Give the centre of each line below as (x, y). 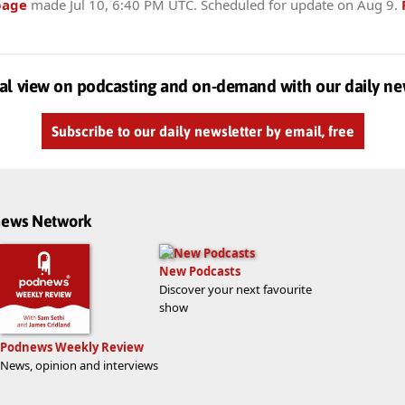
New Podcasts (200, 271)
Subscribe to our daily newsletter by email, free (202, 132)
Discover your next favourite (235, 289)
